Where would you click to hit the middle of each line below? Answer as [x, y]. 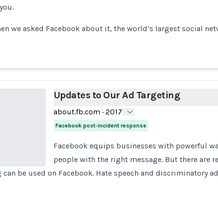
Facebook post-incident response [101, 126]
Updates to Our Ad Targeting [117, 95]
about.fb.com [77, 112]
